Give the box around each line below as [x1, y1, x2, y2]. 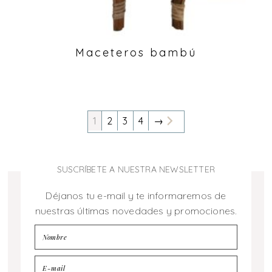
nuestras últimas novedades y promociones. [35, 204, 237, 217]
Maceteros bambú [75, 45, 197, 59]
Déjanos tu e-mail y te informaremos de [46, 189, 226, 202]
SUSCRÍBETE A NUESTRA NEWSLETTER [57, 163, 215, 175]
